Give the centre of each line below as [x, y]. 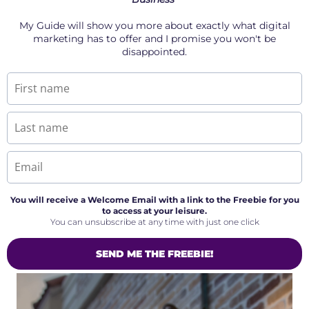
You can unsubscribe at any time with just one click [154, 222]
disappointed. [154, 52]
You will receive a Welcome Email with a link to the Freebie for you [154, 200]
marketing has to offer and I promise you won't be [154, 39]
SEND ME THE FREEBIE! [154, 254]
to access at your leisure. [154, 211]
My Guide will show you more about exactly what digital [154, 26]
